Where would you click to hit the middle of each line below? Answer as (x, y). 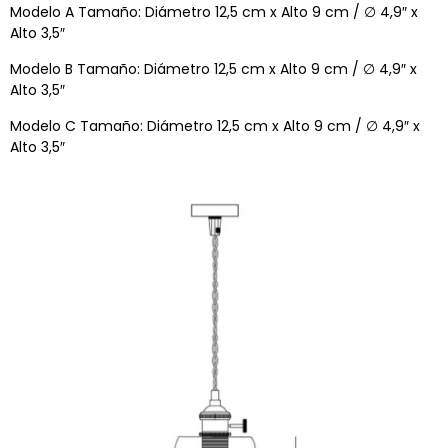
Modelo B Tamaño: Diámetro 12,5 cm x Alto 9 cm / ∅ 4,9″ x (213, 69)
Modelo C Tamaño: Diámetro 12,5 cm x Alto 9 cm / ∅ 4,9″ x (215, 126)
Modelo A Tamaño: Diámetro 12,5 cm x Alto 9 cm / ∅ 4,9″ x (214, 12)
